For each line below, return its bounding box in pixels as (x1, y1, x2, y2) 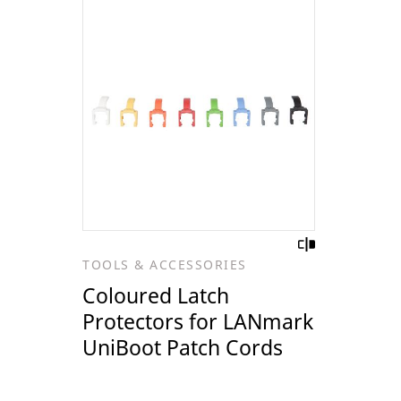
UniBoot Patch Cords (82, 333, 283, 363)
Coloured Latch (82, 281, 229, 311)
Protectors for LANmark (82, 307, 313, 337)
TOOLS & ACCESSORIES (82, 256, 247, 274)
